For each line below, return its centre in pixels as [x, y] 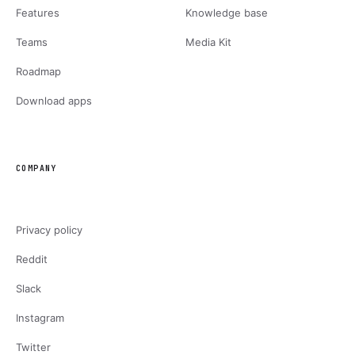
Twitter [33, 347]
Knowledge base [227, 13]
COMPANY [36, 168]
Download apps [54, 101]
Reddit [32, 259]
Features [38, 13]
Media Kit [208, 42]
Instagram [40, 318]
